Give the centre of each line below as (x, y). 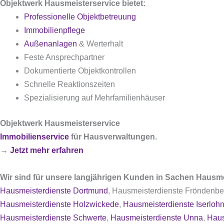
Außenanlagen (50, 44)
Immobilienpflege (54, 30)
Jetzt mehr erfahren (47, 150)
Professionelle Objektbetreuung (80, 17)
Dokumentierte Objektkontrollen (80, 71)
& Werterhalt (100, 44)
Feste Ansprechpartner (64, 57)
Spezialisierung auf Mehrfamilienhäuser (94, 98)
